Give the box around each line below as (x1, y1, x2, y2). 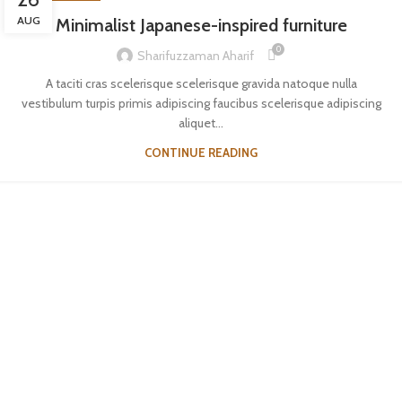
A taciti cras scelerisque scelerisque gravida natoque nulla (45, 75, 357, 92)
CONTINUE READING (144, 145, 258, 161)
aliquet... (179, 115, 223, 132)
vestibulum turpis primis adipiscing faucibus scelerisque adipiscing (21, 95, 381, 112)
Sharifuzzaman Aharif (137, 47, 254, 64)
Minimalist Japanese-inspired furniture (55, 14, 347, 37)
